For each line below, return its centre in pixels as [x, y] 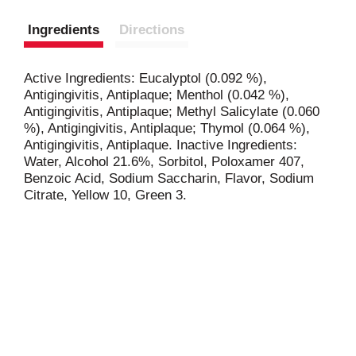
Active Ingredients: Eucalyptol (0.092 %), [145, 78]
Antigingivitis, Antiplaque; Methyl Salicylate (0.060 [172, 111]
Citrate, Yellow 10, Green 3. [105, 195]
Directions [152, 29]
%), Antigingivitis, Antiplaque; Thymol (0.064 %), [167, 128]
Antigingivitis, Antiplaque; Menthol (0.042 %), [157, 95]
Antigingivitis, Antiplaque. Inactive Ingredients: [161, 145]
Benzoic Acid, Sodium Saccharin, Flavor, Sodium [169, 178]
